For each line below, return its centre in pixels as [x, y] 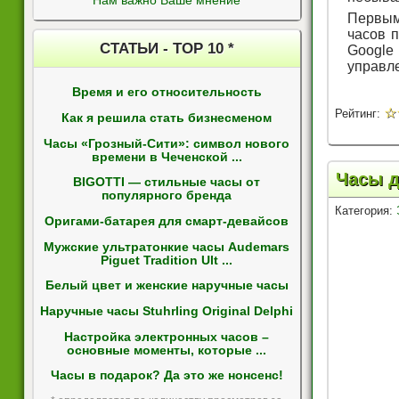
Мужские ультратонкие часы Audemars [167, 247]
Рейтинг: [359, 114]
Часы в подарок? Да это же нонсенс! [167, 376]
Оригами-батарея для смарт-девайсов [167, 222]
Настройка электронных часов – [167, 337]
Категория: [365, 210]
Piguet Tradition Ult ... [167, 260]
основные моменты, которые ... [167, 350]
